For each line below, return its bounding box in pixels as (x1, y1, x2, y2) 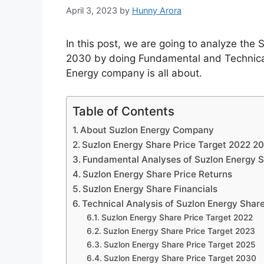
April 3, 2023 (66, 5, 117, 16)
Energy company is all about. (66, 237, 202, 249)
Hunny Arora (132, 5, 181, 16)
